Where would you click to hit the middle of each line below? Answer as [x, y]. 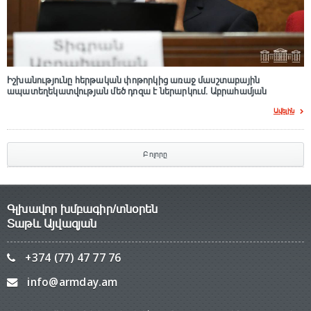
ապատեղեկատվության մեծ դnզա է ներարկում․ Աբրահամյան [137, 92]
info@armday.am [73, 283]
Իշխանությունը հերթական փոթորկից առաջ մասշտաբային [134, 81]
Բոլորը [155, 154]
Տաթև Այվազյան [52, 224]
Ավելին [284, 111]
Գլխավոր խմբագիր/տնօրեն [83, 210]
